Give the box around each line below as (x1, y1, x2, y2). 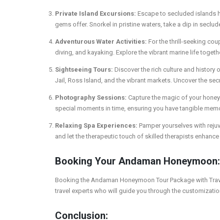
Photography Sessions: (55, 93, 127, 101)
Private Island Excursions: (55, 9, 136, 17)
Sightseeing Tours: (55, 65, 113, 73)
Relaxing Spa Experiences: (55, 121, 137, 129)
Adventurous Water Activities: (55, 37, 147, 45)
